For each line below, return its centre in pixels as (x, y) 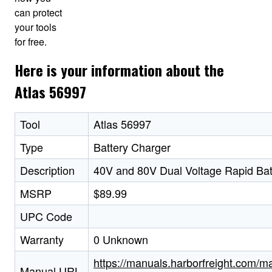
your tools (36, 27)
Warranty (42, 240)
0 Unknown (121, 240)
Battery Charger (132, 147)
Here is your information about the (119, 70)
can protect (38, 13)
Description (47, 170)
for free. (31, 42)
